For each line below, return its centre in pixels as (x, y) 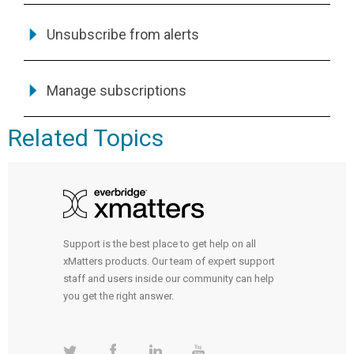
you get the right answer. (119, 296)
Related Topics (86, 137)
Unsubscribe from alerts (123, 34)
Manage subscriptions (117, 90)
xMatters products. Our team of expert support (169, 262)
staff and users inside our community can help (169, 279)
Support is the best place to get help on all (160, 244)
